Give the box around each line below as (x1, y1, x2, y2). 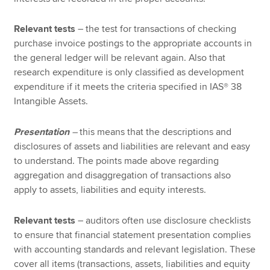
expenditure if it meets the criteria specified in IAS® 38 (14, 81, 242, 93)
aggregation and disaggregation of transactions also (14, 169, 231, 182)
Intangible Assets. (14, 95, 89, 108)
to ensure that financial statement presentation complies (14, 228, 251, 241)
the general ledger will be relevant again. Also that (14, 52, 226, 64)
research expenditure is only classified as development (14, 66, 245, 79)
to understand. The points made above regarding (14, 155, 219, 168)
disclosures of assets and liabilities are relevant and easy (14, 140, 251, 153)
